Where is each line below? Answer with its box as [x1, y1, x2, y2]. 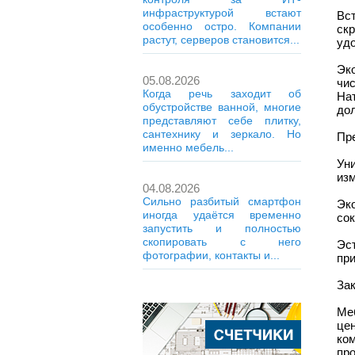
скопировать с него [143, 235, 301, 248]
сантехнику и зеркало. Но [143, 128, 301, 140]
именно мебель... [143, 141, 234, 154]
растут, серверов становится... [143, 33, 300, 46]
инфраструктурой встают [143, 6, 301, 19]
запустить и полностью [143, 222, 301, 235]
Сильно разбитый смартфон [143, 195, 301, 208]
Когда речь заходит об [143, 87, 301, 100]
